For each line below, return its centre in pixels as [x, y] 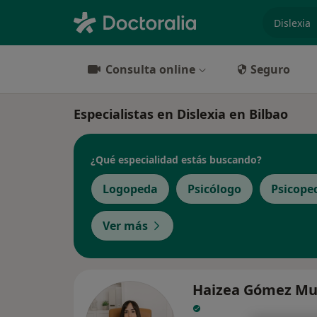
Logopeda [130, 189]
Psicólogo [214, 189]
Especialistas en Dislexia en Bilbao [181, 114]
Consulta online [150, 69]
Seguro [270, 69]
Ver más [125, 226]
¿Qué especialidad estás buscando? [176, 159]
